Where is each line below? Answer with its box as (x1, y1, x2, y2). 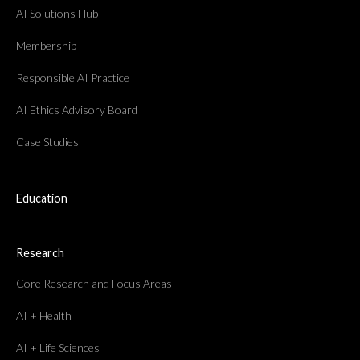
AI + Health (16, 308, 72, 322)
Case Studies (16, 134, 79, 149)
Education (16, 190, 67, 205)
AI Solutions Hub (16, 6, 98, 20)
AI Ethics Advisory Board (16, 102, 137, 117)
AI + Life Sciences (16, 340, 100, 354)
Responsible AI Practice (16, 70, 129, 84)
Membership (16, 38, 76, 52)
